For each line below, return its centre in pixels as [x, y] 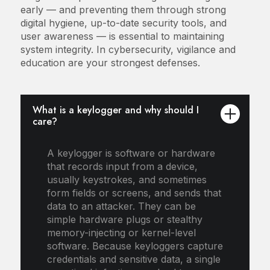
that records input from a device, [122, 166]
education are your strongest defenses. [110, 62]
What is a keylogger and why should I [115, 110]
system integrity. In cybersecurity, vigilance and [128, 49]
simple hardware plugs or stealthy [124, 219]
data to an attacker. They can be [121, 206]
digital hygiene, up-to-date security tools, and [123, 23]
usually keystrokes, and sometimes [127, 179]
